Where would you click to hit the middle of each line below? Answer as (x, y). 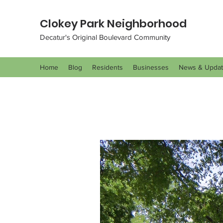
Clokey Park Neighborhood (113, 24)
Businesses (151, 67)
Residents (108, 67)
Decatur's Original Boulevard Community (105, 37)
